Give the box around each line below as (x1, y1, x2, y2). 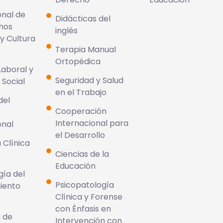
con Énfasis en (55, 203, 111, 215)
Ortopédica (55, 56, 101, 67)
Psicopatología (55, 179, 114, 191)
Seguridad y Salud (55, 75, 123, 86)
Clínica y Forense (55, 191, 122, 203)
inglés (55, 25, 78, 36)
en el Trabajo (55, 87, 107, 98)
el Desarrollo (55, 129, 105, 141)
